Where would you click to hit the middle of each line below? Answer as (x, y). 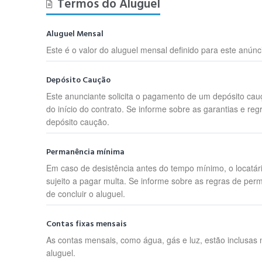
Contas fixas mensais (87, 224)
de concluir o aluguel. (86, 194)
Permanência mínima (86, 152)
